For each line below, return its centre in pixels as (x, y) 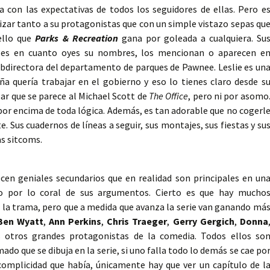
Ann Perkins (75, 221)
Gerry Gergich (203, 221)
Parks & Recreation (77, 38)
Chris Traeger (137, 221)
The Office (169, 96)
